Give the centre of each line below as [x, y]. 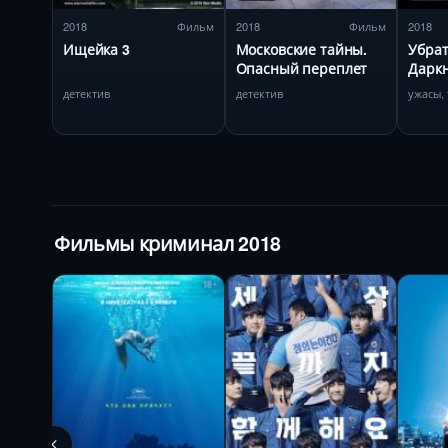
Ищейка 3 [96, 48]
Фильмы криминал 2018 [167, 242]
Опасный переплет [301, 67]
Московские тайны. [301, 48]
